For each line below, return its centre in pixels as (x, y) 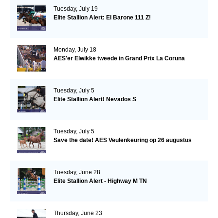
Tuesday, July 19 (75, 9)
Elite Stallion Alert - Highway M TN (100, 181)
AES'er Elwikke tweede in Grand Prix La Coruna (119, 59)
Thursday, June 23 (78, 213)
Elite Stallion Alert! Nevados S (95, 100)
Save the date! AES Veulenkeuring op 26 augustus (122, 140)
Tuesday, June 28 (77, 173)
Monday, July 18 (75, 50)
